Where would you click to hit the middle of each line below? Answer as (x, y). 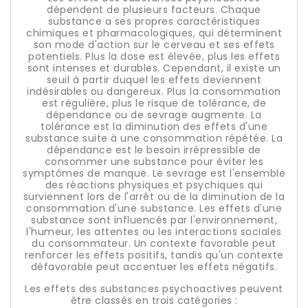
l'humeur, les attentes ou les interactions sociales (154, 232)
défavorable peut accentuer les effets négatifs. (154, 267)
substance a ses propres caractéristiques (154, 21)
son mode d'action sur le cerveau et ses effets (154, 45)
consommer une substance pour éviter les (154, 162)
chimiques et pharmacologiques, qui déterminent (154, 33)
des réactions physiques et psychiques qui (154, 185)
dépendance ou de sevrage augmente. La (154, 115)
